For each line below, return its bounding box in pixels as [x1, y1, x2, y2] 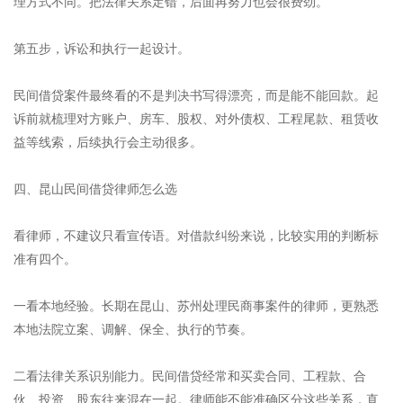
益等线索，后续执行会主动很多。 [13, 134, 202, 149]
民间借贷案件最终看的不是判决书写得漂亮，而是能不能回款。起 [13, 87, 379, 103]
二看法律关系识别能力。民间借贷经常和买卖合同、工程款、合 [13, 368, 366, 383]
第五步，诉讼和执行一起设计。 [13, 40, 190, 56]
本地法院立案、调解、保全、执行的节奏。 [13, 321, 253, 336]
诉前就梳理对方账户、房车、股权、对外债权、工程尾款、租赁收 [13, 111, 379, 126]
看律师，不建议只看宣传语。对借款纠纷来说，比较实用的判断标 [13, 228, 379, 243]
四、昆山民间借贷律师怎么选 [13, 181, 177, 196]
